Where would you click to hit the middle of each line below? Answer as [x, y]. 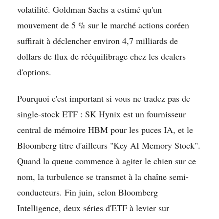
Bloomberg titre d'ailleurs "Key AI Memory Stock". [109, 145]
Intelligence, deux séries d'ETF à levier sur [93, 208]
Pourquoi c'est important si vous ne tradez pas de [104, 98]
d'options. [34, 72]
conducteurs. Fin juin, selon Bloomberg [88, 192]
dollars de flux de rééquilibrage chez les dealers [101, 56]
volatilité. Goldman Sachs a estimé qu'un [89, 9]
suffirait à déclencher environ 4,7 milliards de [98, 40]
